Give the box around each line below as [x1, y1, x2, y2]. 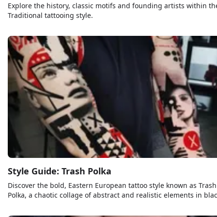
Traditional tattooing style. [8, 10, 93, 20]
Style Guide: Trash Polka [8, 165, 111, 177]
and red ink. [8, 200, 47, 209]
